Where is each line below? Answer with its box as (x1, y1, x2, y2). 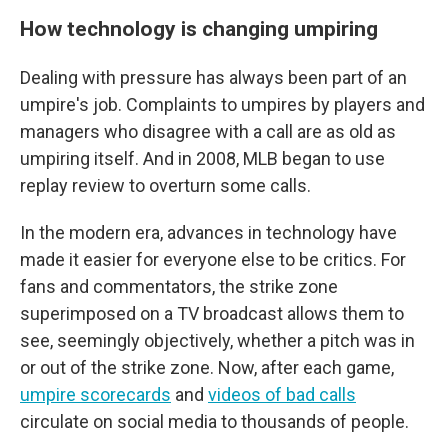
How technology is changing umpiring (20, 16, 378, 41)
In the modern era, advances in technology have (20, 222, 397, 243)
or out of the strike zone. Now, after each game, (20, 357, 394, 378)
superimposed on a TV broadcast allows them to (20, 303, 404, 324)
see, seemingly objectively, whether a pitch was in (20, 330, 415, 351)
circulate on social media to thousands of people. (20, 411, 409, 432)
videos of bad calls (208, 384, 356, 405)
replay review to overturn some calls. (20, 175, 311, 196)
